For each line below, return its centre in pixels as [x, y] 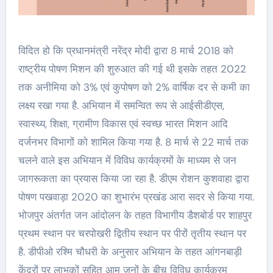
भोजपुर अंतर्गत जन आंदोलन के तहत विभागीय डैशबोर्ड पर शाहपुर [135, 215]
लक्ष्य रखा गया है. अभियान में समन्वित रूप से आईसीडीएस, [121, 105]
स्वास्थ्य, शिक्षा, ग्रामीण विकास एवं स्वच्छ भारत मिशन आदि [123, 123]
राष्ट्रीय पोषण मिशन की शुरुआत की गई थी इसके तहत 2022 [132, 69]
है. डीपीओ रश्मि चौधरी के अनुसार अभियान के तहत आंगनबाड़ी [130, 251]
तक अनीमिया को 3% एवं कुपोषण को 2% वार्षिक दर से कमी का [134, 87]
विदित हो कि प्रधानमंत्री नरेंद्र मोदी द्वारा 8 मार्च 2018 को [126, 50]
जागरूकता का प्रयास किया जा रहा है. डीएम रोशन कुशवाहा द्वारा [133, 178]
